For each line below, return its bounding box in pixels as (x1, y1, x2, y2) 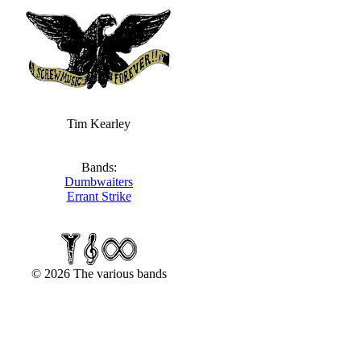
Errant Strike (66, 189, 131, 203)
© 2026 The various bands (31, 267, 167, 280)
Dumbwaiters (64, 175, 133, 189)
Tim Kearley (67, 117, 131, 131)
